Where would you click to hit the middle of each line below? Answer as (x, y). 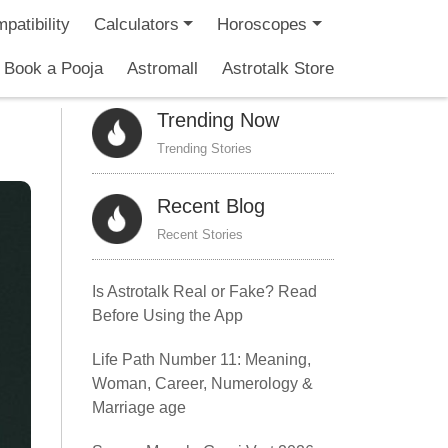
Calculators (136, 24)
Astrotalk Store (278, 68)
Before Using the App (167, 315)
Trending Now (218, 120)
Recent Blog (211, 206)
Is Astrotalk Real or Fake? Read (204, 291)
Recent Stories (200, 234)
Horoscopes (262, 24)
